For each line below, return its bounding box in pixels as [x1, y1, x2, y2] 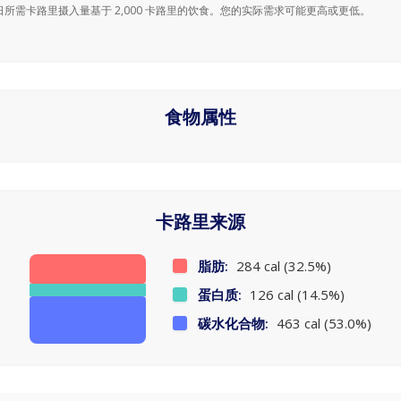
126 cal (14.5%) [246, 286, 345, 303]
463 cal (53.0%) [273, 314, 371, 332]
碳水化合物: [198, 314, 269, 332]
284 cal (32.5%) [233, 257, 331, 275]
